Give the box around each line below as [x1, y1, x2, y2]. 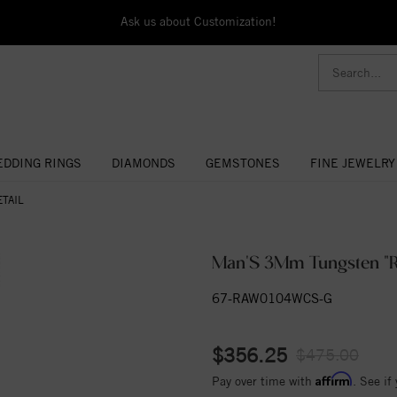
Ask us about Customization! [120, 14, 276, 28]
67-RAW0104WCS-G [212, 290, 332, 306]
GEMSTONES [205, 155, 280, 170]
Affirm [315, 370, 353, 386]
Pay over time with [212, 373, 315, 388]
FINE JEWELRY [309, 155, 395, 170]
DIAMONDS [111, 155, 175, 170]
